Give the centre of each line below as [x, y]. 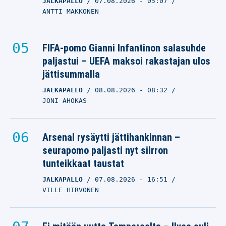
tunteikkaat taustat [83, 163]
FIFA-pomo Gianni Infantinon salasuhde [124, 48]
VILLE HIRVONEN [71, 190]
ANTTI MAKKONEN [71, 11]
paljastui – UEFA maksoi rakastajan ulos [126, 61]
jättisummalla [71, 74]
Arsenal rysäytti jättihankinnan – [111, 137]
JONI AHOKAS [65, 101]
